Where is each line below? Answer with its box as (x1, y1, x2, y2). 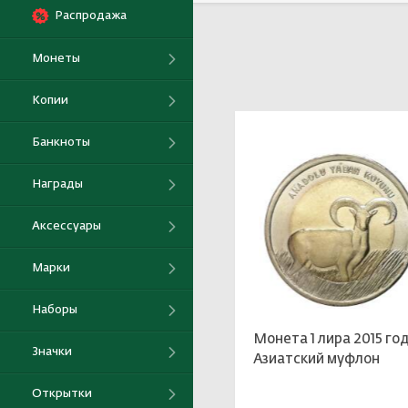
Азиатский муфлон (253, 352, 381, 366)
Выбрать (242, 7, 291, 20)
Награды (32, 178, 83, 190)
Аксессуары (32, 219, 101, 232)
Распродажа (55, 9, 127, 22)
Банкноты (32, 136, 90, 148)
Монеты (32, 52, 80, 65)
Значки (32, 345, 72, 358)
